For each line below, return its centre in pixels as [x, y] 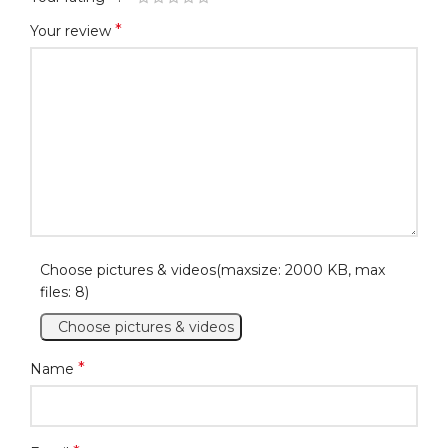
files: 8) [64, 291]
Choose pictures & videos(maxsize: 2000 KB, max [212, 269]
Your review [72, 30]
